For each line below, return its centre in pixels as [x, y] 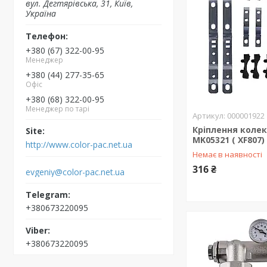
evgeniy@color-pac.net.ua [75, 172]
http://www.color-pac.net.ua [79, 145]
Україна [41, 13]
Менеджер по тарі [58, 108]
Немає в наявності [228, 154]
